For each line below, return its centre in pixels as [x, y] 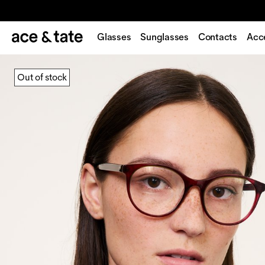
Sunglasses [164, 37]
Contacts [218, 37]
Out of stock [42, 77]
